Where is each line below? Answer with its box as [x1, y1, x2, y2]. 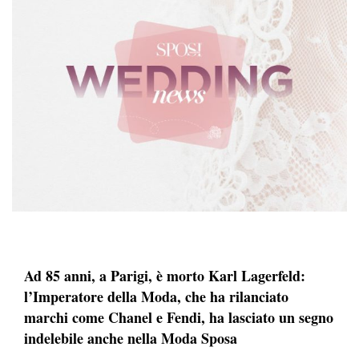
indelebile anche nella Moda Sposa [24, 327, 237, 349]
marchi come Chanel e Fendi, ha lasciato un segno [24, 306, 333, 328]
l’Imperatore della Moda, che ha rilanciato [24, 285, 288, 307]
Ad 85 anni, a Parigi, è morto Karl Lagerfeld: [24, 264, 305, 286]
